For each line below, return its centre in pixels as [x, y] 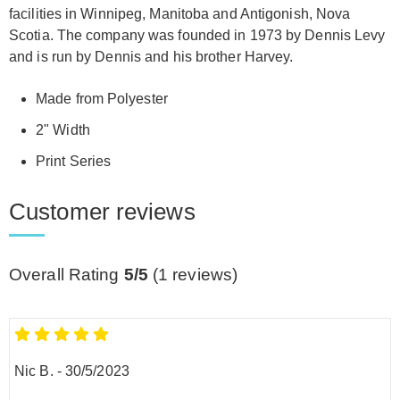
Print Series [74, 162]
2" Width [63, 130]
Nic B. [34, 371]
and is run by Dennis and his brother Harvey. [151, 57]
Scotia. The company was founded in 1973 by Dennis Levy [197, 36]
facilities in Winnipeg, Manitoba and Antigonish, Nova [180, 14]
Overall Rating [67, 275]
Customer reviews [102, 212]
